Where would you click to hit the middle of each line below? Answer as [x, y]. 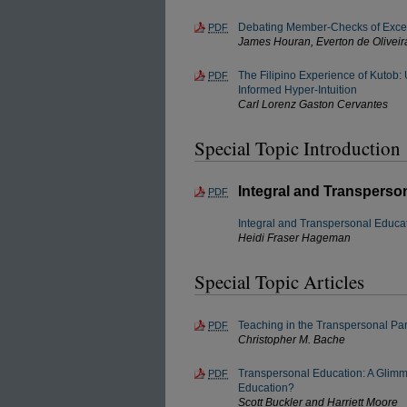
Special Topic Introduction [298, 148]
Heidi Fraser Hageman [294, 238]
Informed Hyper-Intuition [298, 90]
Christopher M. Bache [292, 340]
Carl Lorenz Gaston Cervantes [313, 104]
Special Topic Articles [279, 282]
